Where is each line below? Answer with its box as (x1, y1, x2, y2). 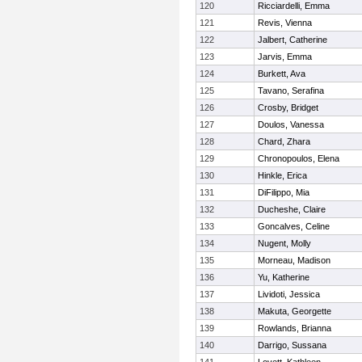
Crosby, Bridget (258, 103, 318, 112)
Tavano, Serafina (258, 86, 324, 95)
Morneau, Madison (258, 255, 330, 265)
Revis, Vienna (258, 18, 312, 27)
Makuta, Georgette (258, 306, 331, 316)
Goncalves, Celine (258, 221, 330, 231)
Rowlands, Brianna (258, 323, 331, 333)
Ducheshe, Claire (258, 204, 326, 214)
